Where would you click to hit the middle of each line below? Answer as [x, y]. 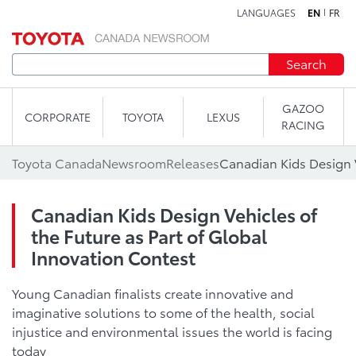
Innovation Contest [113, 257]
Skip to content [178, 19]
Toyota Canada [57, 163]
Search [306, 63]
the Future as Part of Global [149, 236]
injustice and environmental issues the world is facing [172, 331]
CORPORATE [58, 116]
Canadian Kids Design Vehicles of [174, 214]
